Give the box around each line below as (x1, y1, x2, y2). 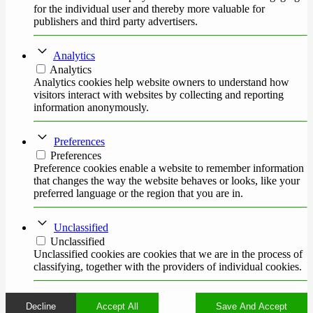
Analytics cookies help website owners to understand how (34, 75, 289, 88)
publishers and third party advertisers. (34, 15, 198, 27)
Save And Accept (216, 300, 287, 312)
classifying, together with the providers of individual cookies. (34, 260, 302, 272)
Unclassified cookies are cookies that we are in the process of (34, 247, 303, 260)
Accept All (96, 300, 138, 312)
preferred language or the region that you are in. (34, 187, 243, 199)
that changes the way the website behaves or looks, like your (34, 174, 300, 187)
